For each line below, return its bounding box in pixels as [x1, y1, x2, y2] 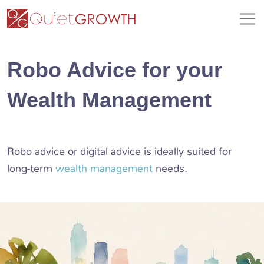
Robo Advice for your [7, 58, 222, 82]
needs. [153, 161, 187, 176]
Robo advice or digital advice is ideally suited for [7, 144, 232, 159]
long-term [7, 161, 55, 176]
